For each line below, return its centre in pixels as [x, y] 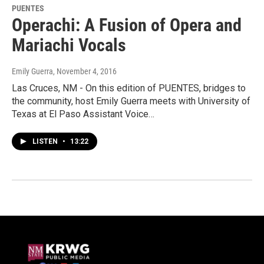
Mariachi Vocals [69, 45]
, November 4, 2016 [85, 72]
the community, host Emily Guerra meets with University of [131, 101]
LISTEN [46, 142]
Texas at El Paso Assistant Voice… [83, 114]
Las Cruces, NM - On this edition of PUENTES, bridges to [129, 88]
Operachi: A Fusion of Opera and [127, 25]
